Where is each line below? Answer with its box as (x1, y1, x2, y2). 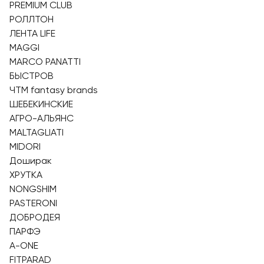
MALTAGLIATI (9, 127, 64, 138)
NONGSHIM (9, 183, 57, 194)
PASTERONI (9, 197, 57, 209)
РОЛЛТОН (9, 14, 54, 25)
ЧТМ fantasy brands (9, 84, 98, 95)
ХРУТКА (9, 169, 42, 180)
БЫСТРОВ (9, 70, 54, 81)
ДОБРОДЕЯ (9, 212, 60, 223)
